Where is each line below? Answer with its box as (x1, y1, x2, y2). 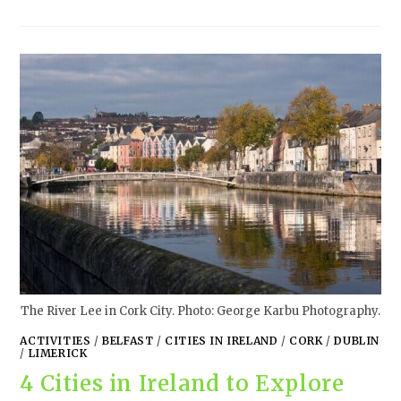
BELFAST (102, 333, 154, 347)
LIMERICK (28, 346, 88, 360)
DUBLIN (334, 333, 380, 347)
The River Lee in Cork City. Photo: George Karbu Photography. (21, 303, 380, 319)
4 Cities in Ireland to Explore (20, 369, 345, 397)
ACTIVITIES (20, 333, 91, 347)
